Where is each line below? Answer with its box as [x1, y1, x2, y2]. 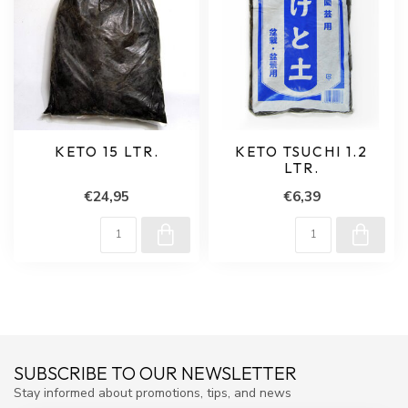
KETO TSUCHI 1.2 [235, 143, 368, 160]
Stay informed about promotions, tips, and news [14, 384, 291, 402]
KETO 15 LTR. [54, 143, 159, 160]
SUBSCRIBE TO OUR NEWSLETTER [14, 362, 297, 384]
